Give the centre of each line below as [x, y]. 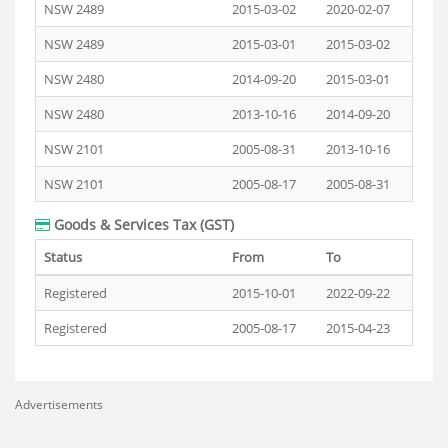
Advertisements [59, 404]
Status [63, 257]
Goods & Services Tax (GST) [142, 224]
